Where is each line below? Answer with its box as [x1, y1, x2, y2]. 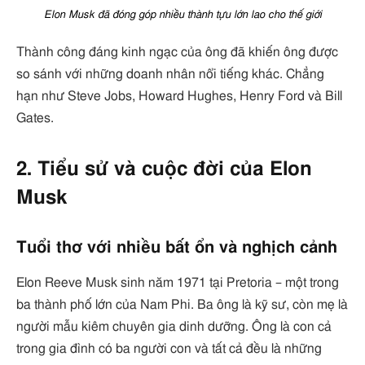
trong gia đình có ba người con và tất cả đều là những [16, 341, 322, 355]
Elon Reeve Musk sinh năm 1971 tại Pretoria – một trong [16, 275, 339, 289]
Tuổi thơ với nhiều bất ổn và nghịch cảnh [16, 239, 337, 256]
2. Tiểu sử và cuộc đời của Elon [16, 159, 312, 179]
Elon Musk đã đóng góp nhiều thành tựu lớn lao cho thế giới [43, 8, 322, 20]
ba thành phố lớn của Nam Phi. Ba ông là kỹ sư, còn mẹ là [16, 297, 348, 311]
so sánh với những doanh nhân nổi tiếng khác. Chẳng [16, 67, 324, 81]
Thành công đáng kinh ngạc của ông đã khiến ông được [16, 45, 338, 59]
